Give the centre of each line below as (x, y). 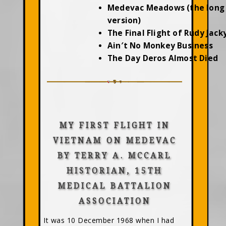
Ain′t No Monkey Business (160, 46)
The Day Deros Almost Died (162, 58)
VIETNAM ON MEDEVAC (115, 141)
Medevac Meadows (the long (166, 8)
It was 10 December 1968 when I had (109, 220)
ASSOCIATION (115, 201)
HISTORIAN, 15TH (115, 171)
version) (124, 20)
